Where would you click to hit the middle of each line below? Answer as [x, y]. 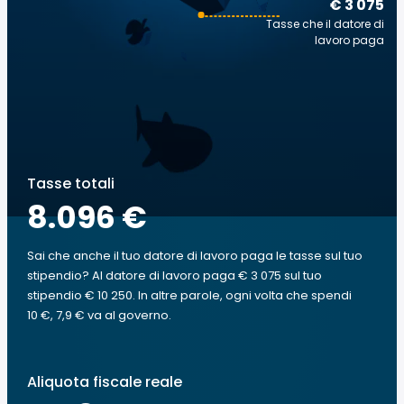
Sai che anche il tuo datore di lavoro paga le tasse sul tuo [195, 256]
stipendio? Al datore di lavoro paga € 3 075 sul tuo [174, 275]
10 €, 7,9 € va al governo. [99, 315]
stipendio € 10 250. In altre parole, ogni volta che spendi [189, 295]
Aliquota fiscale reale [105, 382]
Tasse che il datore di [325, 24]
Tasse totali [71, 184]
